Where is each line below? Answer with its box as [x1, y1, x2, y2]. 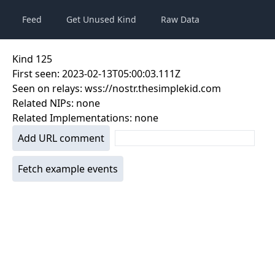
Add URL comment [18, 131, 104, 145]
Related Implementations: [12, 111, 134, 125]
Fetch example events [18, 162, 118, 176]
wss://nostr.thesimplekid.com [85, 82, 221, 95]
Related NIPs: [12, 96, 76, 110]
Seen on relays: [12, 82, 85, 95]
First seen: [12, 67, 62, 80]
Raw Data [161, 14, 199, 25]
